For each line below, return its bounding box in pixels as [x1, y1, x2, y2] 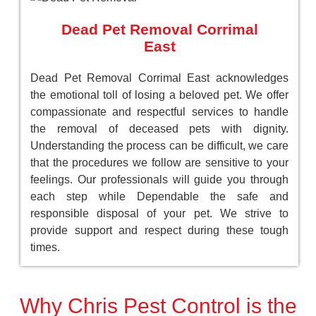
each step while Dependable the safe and [30, 190, 288, 202]
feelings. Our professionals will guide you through [30, 173, 288, 186]
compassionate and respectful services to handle [30, 105, 288, 118]
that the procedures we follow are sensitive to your [30, 156, 288, 169]
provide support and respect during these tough [30, 224, 288, 236]
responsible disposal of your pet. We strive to [30, 207, 288, 219]
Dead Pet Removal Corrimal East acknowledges [30, 71, 288, 84]
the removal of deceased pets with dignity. [30, 122, 288, 135]
